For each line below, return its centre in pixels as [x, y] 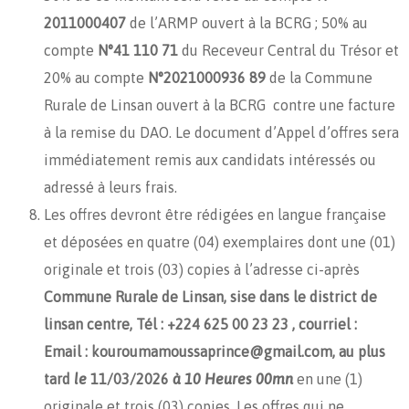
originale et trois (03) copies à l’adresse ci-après [202, 269]
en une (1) [330, 378]
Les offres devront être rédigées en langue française [215, 214]
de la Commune [319, 77]
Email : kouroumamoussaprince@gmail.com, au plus [215, 351]
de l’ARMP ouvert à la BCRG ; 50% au [247, 22]
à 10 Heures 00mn [235, 378]
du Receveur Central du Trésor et [288, 50]
